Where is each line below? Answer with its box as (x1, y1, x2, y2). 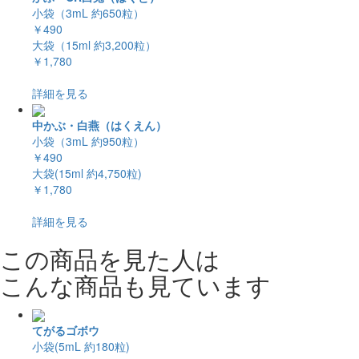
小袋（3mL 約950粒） (32, 133, 144, 150)
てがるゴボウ (32, 322, 99, 339)
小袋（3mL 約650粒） (32, 4, 144, 21)
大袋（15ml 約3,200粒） (32, 36, 156, 53)
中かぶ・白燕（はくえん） (32, 117, 167, 134)
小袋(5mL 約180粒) (32, 338, 130, 355)
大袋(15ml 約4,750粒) (32, 165, 142, 182)
